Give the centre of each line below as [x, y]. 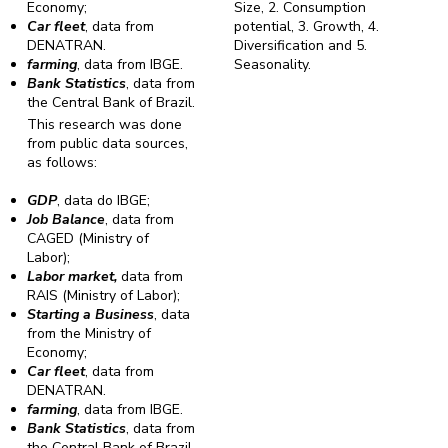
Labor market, [74, 276]
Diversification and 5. [300, 45]
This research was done [105, 124]
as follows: [62, 162]
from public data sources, [108, 143]
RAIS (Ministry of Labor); [104, 295]
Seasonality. [272, 64]
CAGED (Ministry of [88, 238]
